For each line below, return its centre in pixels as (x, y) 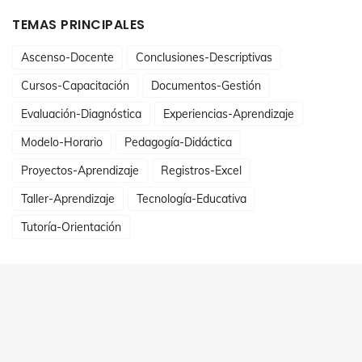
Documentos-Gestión (206, 86)
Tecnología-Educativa (192, 199)
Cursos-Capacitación (75, 86)
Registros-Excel (201, 171)
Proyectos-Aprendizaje (80, 171)
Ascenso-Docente (67, 58)
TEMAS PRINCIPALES (79, 25)
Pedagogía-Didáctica (178, 143)
